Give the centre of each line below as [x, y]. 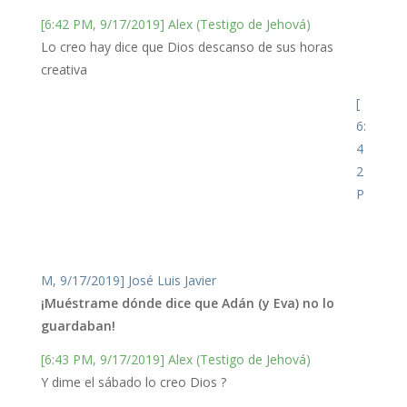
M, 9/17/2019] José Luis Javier [128, 281]
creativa [64, 70]
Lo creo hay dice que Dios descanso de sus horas [187, 47]
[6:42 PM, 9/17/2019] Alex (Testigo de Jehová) [175, 25]
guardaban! [78, 326]
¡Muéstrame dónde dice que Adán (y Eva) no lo [187, 303]
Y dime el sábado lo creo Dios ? [133, 382]
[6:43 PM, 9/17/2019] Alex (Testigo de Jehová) [175, 360]
